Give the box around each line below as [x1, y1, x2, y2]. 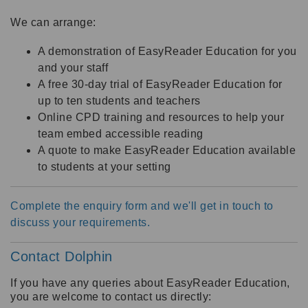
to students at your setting [38, 160, 171, 173]
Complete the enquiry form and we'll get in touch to [10, 199, 274, 212]
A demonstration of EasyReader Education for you [38, 45, 297, 57]
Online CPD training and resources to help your [38, 111, 284, 123]
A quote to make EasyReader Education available [38, 144, 296, 156]
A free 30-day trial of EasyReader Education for [38, 78, 283, 90]
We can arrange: [10, 16, 96, 28]
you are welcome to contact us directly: [10, 290, 212, 302]
